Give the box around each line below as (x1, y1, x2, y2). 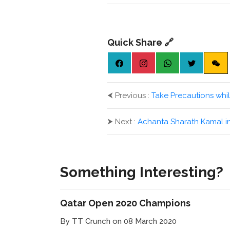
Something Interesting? (60, 164, 223, 181)
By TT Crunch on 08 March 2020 (60, 217, 177, 226)
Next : (112, 117, 138, 127)
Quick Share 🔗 (107, 37, 174, 48)
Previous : (112, 91, 151, 101)
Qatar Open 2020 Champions (60, 198, 190, 209)
